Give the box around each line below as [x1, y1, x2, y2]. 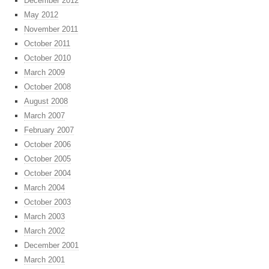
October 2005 [24, 154, 71, 164]
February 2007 [24, 125, 74, 135]
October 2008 [24, 82, 71, 92]
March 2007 [24, 111, 65, 121]
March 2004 [24, 183, 65, 193]
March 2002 [24, 226, 65, 236]
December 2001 [24, 241, 79, 250]
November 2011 [24, 25, 78, 34]
